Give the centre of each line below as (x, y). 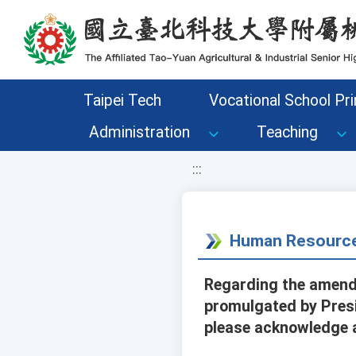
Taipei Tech (122, 101)
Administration (139, 132)
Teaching (287, 132)
